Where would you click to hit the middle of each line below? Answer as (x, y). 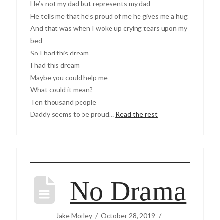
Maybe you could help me (69, 78)
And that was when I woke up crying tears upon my (109, 28)
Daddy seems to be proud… (73, 114)
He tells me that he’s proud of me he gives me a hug (109, 16)
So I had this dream (60, 53)
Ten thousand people (64, 102)
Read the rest (137, 114)
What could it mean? (62, 90)
